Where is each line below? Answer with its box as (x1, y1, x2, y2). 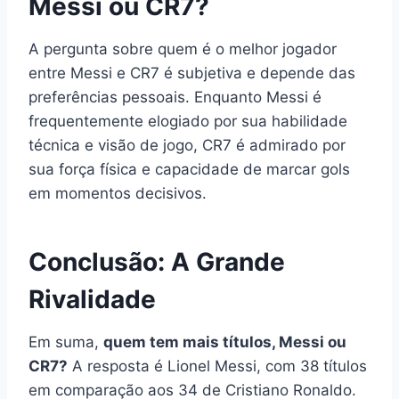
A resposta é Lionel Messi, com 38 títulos (68, 356, 367, 375)
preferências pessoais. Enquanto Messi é (28, 87, 322, 106)
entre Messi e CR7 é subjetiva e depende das (28, 63, 355, 82)
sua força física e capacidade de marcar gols (28, 159, 350, 178)
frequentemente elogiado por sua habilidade (28, 111, 347, 130)
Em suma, (28, 332, 103, 351)
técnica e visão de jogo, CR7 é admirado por (28, 135, 346, 154)
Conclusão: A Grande (28, 246, 285, 277)
